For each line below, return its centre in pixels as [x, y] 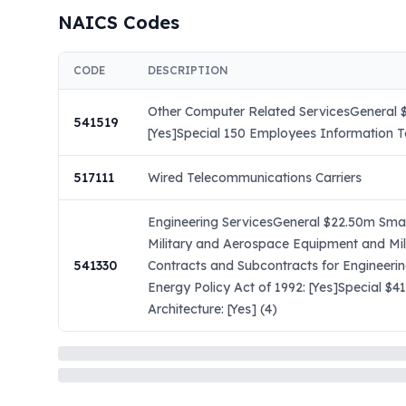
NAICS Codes [119, 22]
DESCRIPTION [188, 70]
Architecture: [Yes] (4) [213, 309]
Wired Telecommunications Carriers [255, 178]
